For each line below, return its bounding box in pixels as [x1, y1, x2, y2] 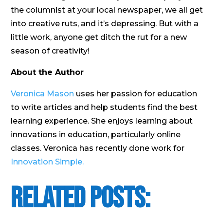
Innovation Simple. [11, 157, 84, 167]
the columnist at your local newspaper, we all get [11, 5, 203, 15]
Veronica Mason [11, 89, 74, 99]
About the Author [11, 68, 84, 77]
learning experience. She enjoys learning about [11, 116, 193, 126]
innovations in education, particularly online [11, 130, 181, 140]
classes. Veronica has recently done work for [11, 144, 185, 153]
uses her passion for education [74, 89, 198, 99]
